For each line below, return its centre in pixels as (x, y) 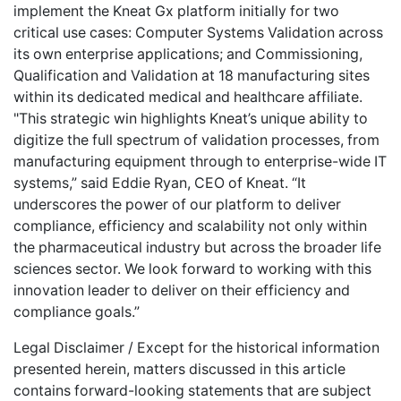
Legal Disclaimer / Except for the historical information (196, 347)
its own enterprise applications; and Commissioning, (188, 54)
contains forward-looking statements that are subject (192, 390)
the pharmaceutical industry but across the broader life (197, 247)
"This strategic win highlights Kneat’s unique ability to (191, 118)
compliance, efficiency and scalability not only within (190, 226)
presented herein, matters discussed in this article (179, 369)
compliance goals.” (77, 311)
